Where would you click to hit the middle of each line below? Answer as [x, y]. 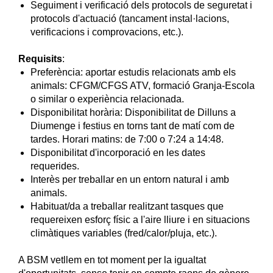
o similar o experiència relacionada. [107, 99]
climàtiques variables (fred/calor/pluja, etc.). [124, 233]
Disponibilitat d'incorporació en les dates [118, 153]
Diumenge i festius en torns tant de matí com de [133, 126]
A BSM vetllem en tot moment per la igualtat [112, 260]
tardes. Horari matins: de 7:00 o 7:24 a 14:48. [127, 139]
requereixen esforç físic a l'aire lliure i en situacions [140, 220]
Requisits [40, 59]
